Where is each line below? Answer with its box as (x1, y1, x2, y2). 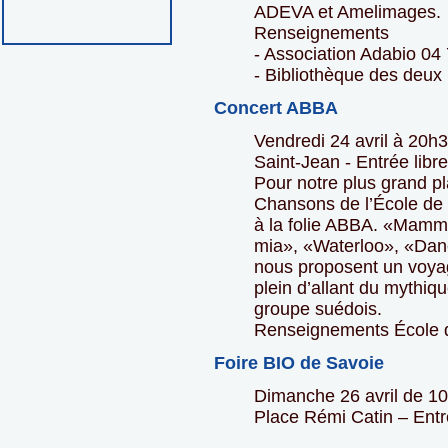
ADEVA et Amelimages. (254, 2, 441, 23)
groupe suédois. (254, 299, 382, 320)
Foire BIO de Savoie (214, 353, 384, 374)
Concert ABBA (214, 98, 338, 119)
